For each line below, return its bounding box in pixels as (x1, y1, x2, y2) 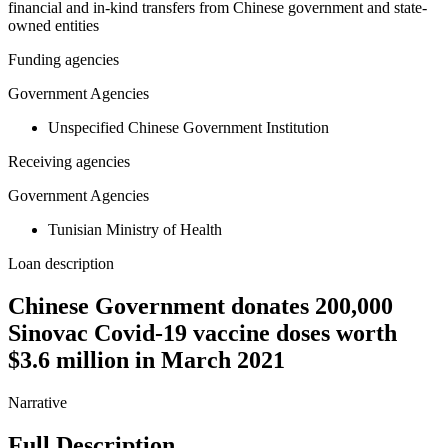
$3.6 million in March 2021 (8, 347, 285, 374)
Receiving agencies (8, 153, 130, 171)
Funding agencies (8, 51, 119, 69)
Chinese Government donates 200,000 (8, 293, 393, 320)
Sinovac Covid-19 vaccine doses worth (8, 320, 397, 347)
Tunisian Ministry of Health (48, 221, 222, 239)
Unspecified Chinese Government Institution (48, 119, 329, 137)
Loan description (8, 255, 114, 273)
